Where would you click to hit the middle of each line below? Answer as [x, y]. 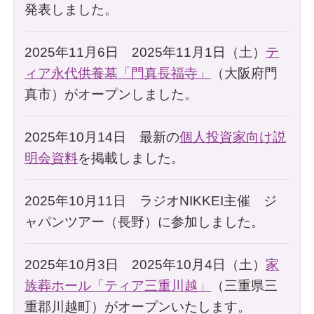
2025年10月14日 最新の [102, 137]
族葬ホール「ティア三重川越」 [118, 285]
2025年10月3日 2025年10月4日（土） [145, 264]
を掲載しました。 [131, 158]
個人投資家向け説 [233, 137]
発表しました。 [71, 9]
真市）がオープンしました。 [111, 94]
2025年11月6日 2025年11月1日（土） [145, 52]
